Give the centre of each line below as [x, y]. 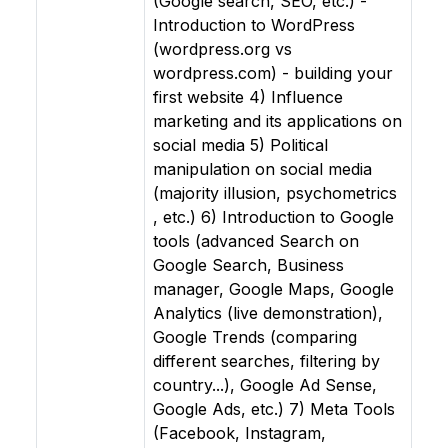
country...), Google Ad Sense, [265, 385]
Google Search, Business [248, 265]
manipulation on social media [262, 169]
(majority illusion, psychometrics [275, 193]
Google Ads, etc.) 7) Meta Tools [274, 409]
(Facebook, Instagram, [239, 433]
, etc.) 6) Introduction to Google [273, 217]
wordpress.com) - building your [273, 73]
